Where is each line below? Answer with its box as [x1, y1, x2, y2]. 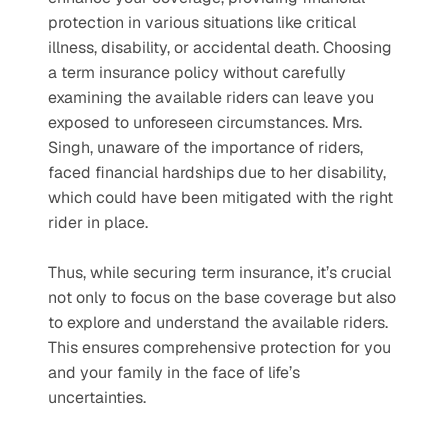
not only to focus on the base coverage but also [48, 286, 396, 308]
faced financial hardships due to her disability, [48, 161, 386, 183]
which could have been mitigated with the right [48, 186, 393, 208]
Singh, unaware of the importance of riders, [48, 136, 363, 158]
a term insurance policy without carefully [48, 61, 346, 83]
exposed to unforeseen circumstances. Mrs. [48, 111, 362, 133]
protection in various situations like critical [48, 11, 356, 33]
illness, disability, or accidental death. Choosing [48, 36, 392, 58]
